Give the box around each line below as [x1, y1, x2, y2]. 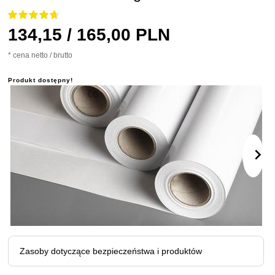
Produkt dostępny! [8, 77, 73, 83]
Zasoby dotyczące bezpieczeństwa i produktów [20, 246, 202, 256]
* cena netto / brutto [8, 51, 72, 60]
